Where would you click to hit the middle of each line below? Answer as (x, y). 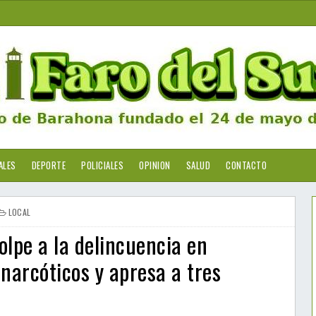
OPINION (155, 165)
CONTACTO (246, 165)
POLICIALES (102, 165)
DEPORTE (48, 165)
